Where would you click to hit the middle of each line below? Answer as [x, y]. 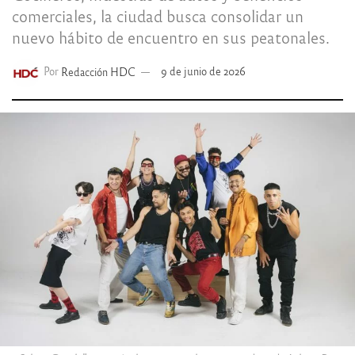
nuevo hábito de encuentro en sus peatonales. [171, 36]
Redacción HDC [99, 71]
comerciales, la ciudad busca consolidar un [158, 15]
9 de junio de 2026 [204, 71]
